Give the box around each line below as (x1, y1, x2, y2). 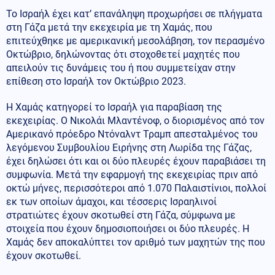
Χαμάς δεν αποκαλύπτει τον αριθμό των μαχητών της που (6, 236, 265, 248)
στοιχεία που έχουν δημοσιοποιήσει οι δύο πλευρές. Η (6, 222, 249, 234)
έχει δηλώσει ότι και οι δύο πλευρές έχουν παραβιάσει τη (6, 155, 266, 167)
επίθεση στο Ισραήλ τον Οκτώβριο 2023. (6, 75, 186, 87)
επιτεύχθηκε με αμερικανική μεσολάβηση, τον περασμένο (6, 34, 265, 47)
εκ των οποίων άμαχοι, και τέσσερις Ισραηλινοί (6, 195, 217, 207)
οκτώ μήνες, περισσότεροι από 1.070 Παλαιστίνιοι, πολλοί (6, 182, 266, 194)
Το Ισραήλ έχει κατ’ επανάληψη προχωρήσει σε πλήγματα (6, 7, 262, 20)
